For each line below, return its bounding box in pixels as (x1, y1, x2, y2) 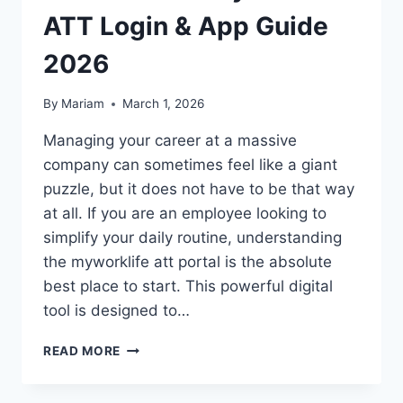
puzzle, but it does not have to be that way (43, 180, 354, 199)
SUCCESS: (120, 377, 187, 392)
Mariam (61, 96, 105, 112)
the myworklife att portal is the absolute (43, 253, 332, 272)
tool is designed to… (43, 301, 190, 320)
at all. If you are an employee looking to (43, 204, 327, 223)
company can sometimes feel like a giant (43, 156, 337, 175)
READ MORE (43, 344, 121, 359)
